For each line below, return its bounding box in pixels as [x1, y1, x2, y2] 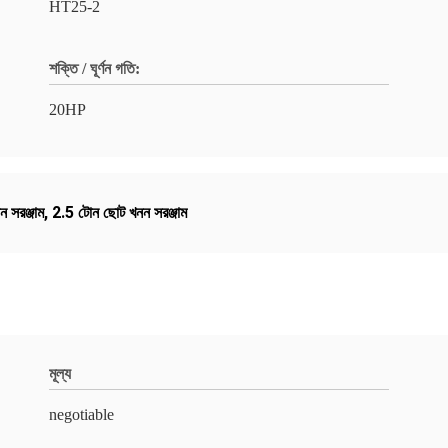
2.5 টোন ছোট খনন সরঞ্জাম [52, 203, 187, 222]
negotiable [49, 406, 114, 423]
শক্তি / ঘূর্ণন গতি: [49, 60, 140, 77]
